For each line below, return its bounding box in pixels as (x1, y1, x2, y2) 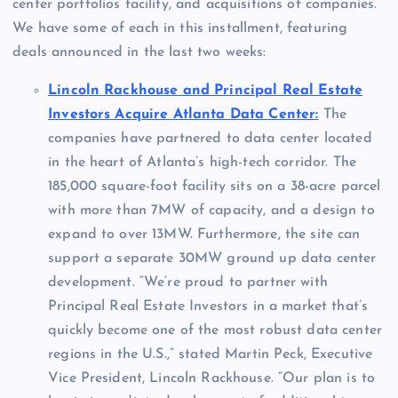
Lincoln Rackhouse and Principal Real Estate (48, 83, 363, 98)
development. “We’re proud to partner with (48, 275, 328, 290)
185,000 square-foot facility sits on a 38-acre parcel (48, 179, 381, 194)
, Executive (303, 346, 373, 362)
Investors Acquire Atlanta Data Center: (48, 107, 319, 122)
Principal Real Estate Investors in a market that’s (48, 298, 369, 314)
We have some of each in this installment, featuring (12, 20, 348, 36)
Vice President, (48, 370, 150, 386)
